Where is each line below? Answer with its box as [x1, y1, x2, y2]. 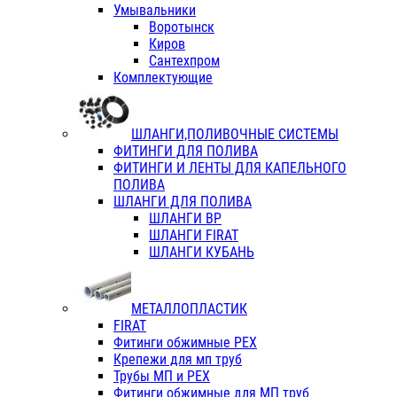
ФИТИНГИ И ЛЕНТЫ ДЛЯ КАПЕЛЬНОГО [113, 160, 346, 177]
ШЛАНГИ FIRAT [149, 227, 238, 245]
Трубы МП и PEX [113, 368, 210, 385]
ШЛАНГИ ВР [149, 210, 222, 228]
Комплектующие [113, 69, 213, 87]
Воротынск [149, 19, 214, 36]
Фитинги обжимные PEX [113, 334, 257, 352]
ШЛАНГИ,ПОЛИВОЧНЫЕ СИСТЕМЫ [131, 126, 339, 144]
